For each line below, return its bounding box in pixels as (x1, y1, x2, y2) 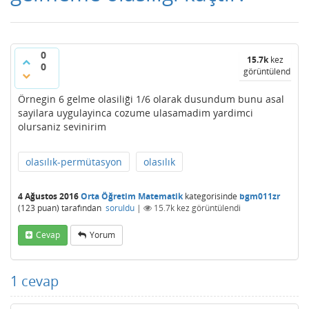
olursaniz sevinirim (18, 120, 106, 133)
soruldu (106, 202, 134, 214)
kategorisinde (183, 190, 237, 202)
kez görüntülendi (175, 202, 241, 214)
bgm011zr (239, 190, 280, 202)
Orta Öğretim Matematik (81, 190, 183, 202)
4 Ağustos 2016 (18, 190, 79, 202)
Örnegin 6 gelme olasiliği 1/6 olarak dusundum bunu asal (18, 92, 284, 106)
